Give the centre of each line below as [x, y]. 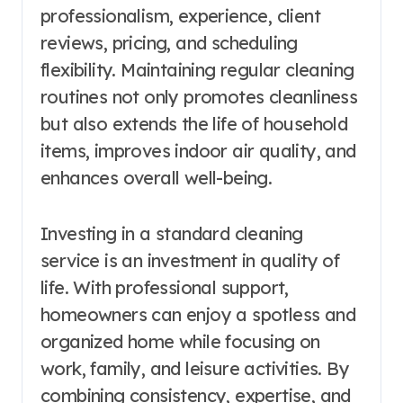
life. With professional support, [165, 287]
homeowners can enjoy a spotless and [198, 314]
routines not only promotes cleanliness [199, 96]
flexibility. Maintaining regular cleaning [197, 69]
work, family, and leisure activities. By [195, 368]
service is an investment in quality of [190, 260]
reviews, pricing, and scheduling [169, 42]
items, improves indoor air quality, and [198, 150]
